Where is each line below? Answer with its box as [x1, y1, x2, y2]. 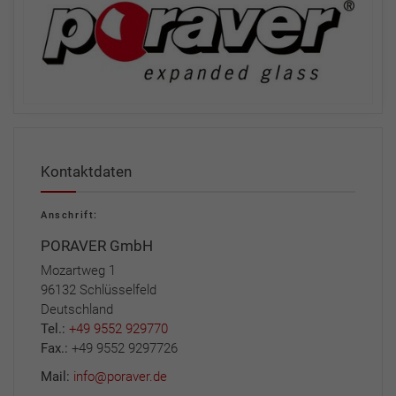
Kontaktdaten [41, 162, 132, 180]
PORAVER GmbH [41, 236, 153, 255]
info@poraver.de [73, 368, 167, 385]
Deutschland [41, 301, 113, 317]
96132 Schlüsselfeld [41, 281, 156, 298]
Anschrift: [41, 209, 98, 221]
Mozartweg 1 [41, 262, 116, 278]
